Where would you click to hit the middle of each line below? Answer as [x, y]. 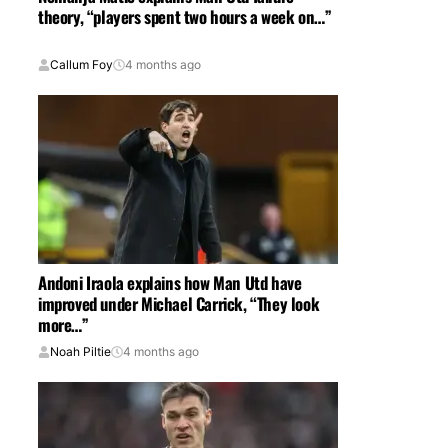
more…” [63, 325]
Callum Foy [81, 65]
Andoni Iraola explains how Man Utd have [170, 283]
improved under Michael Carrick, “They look [179, 304]
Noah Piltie [80, 352]
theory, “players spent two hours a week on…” [185, 17]
